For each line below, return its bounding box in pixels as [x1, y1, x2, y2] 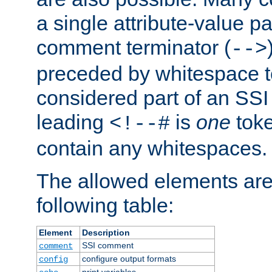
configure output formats [81, 253, 176, 263]
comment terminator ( [36, 35, 231, 59]
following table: [36, 193, 174, 217]
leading [36, 110, 109, 134]
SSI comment [81, 240, 134, 250]
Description [81, 227, 130, 237]
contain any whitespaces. [36, 136, 267, 160]
